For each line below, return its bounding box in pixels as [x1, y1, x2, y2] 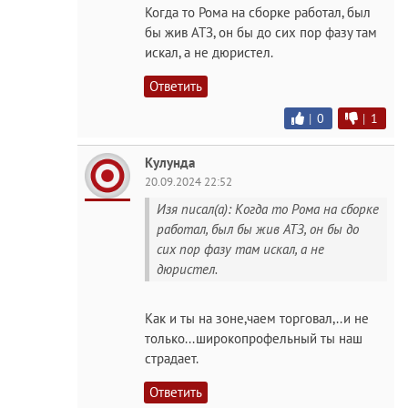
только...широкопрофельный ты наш [145, 329, 362, 347]
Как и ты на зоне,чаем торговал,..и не [145, 309, 369, 327]
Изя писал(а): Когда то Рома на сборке [157, 200, 379, 218]
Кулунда [145, 154, 195, 171]
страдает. [145, 349, 199, 367]
